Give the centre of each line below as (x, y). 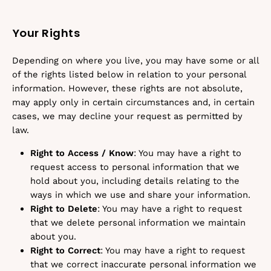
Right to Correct (65, 250)
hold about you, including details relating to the (135, 181)
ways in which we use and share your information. (140, 195)
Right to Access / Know (82, 153)
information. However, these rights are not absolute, (127, 88)
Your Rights (46, 33)
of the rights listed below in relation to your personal (129, 74)
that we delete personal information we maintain (138, 223)
